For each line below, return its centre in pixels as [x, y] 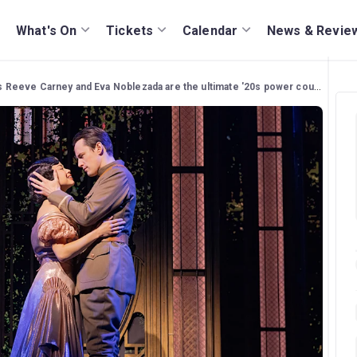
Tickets [130, 30]
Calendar [210, 30]
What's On [47, 30]
